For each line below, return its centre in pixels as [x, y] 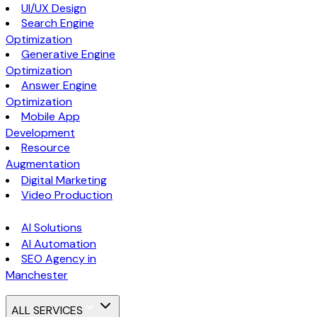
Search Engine [58, 23]
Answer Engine [59, 85]
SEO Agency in [59, 258]
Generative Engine [68, 54]
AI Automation [59, 243]
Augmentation [43, 163]
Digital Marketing [64, 180]
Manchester [37, 275]
